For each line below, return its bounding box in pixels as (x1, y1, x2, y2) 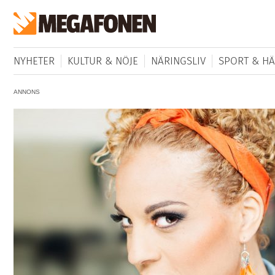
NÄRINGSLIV (150, 55, 206, 68)
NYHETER (13, 55, 55, 68)
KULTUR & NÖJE (67, 55, 138, 68)
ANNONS (13, 88, 40, 96)
